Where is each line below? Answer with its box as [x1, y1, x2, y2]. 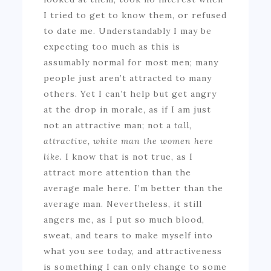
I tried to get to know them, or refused [44, 9, 227, 21]
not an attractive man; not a [44, 119, 175, 131]
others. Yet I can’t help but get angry [44, 88, 217, 99]
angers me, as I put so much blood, [44, 214, 205, 225]
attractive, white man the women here [44, 135, 214, 146]
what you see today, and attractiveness [44, 245, 223, 256]
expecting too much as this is [44, 41, 181, 52]
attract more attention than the [44, 166, 192, 178]
